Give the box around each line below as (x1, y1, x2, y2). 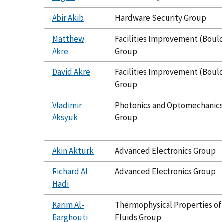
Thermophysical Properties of (115, 199, 221, 210)
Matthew (52, 33, 84, 44)
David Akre (52, 66, 90, 77)
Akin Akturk (52, 145, 94, 156)
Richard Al (52, 166, 88, 177)
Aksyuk (52, 111, 78, 123)
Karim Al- (52, 199, 84, 210)
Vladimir (52, 99, 82, 111)
